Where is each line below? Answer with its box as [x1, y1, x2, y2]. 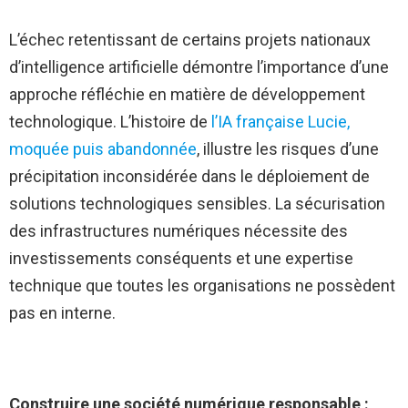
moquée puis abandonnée [9, 139, 197, 159]
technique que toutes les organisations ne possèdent [9, 276, 395, 296]
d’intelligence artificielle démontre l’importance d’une [9, 57, 389, 77]
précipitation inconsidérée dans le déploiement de [9, 167, 370, 187]
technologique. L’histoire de [9, 112, 211, 132]
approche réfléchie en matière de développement [9, 85, 365, 105]
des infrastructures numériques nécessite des [9, 221, 348, 241]
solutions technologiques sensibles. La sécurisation [9, 194, 385, 214]
